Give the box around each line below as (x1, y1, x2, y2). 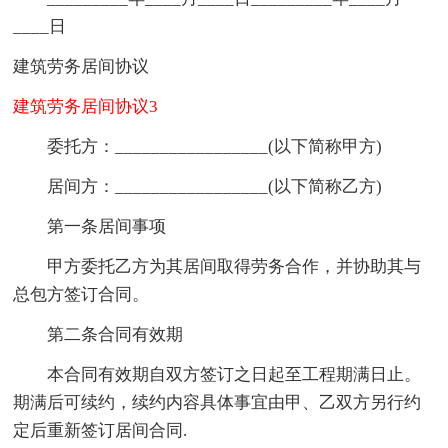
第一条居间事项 (13, 216, 167, 236)
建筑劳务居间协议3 (13, 96, 159, 116)
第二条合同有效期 (13, 324, 184, 344)
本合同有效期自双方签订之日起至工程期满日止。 (13, 364, 422, 384)
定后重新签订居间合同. (13, 420, 188, 440)
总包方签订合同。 (13, 284, 150, 304)
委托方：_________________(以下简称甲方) (13, 136, 383, 156)
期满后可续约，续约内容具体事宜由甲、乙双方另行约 (13, 392, 422, 412)
